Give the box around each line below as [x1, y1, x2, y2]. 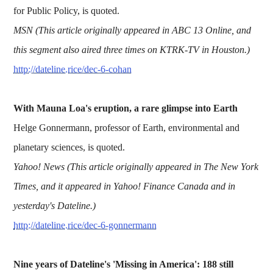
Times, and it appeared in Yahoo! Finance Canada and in [13, 180, 236, 191]
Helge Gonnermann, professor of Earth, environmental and [13, 122, 240, 133]
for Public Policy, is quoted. [13, 5, 120, 16]
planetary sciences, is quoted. [13, 141, 126, 152]
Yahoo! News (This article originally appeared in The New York [13, 161, 259, 172]
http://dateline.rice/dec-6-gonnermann [13, 219, 157, 230]
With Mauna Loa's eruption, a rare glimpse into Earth [13, 102, 238, 113]
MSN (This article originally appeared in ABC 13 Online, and [13, 24, 252, 35]
